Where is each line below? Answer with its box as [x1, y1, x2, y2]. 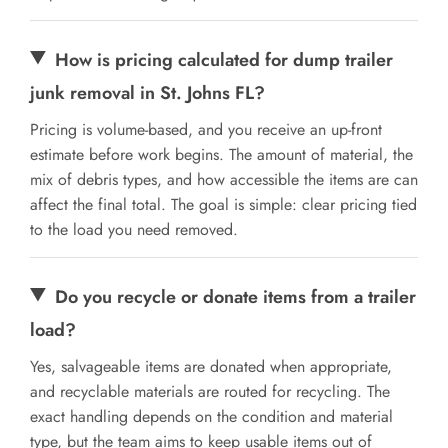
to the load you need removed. [30, 217, 238, 241]
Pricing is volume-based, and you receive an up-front [30, 117, 382, 141]
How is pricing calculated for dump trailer [55, 46, 394, 73]
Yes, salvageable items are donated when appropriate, [30, 354, 392, 378]
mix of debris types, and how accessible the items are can [30, 167, 418, 191]
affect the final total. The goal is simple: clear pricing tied [30, 192, 417, 216]
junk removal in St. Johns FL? [30, 79, 265, 106]
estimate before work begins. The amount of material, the [30, 142, 413, 166]
